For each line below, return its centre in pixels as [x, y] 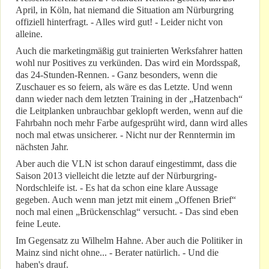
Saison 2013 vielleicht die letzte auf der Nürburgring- [116, 176]
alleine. [29, 34]
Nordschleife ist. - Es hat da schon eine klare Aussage [117, 188]
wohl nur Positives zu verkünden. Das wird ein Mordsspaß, [128, 63]
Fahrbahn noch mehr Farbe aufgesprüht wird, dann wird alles [131, 123]
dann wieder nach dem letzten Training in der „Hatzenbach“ [129, 99]
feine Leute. [38, 224]
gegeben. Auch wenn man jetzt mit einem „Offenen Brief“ [126, 200]
